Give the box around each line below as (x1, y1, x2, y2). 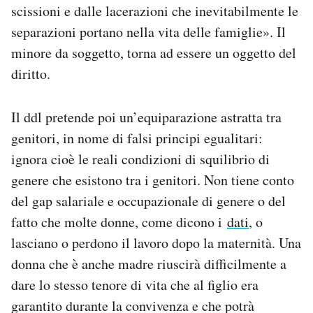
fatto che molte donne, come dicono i (11, 212, 227, 231)
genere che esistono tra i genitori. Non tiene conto (11, 170, 294, 189)
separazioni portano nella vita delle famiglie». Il (11, 22, 286, 41)
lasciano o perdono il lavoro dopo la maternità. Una (11, 233, 301, 252)
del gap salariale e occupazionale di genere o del (11, 191, 286, 210)
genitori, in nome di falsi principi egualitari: (11, 128, 263, 147)
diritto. (11, 64, 50, 83)
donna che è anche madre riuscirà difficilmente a (11, 254, 286, 273)
